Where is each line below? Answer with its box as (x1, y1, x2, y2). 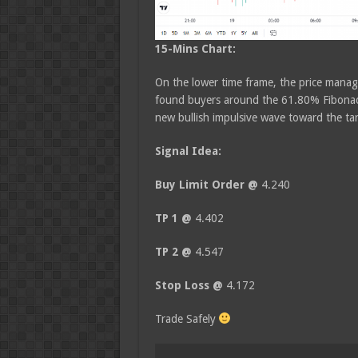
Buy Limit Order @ (154, 177, 258, 191)
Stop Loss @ (154, 278, 223, 292)
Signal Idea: (154, 144, 221, 157)
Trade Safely (154, 312, 219, 325)
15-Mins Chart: (154, 42, 236, 55)
